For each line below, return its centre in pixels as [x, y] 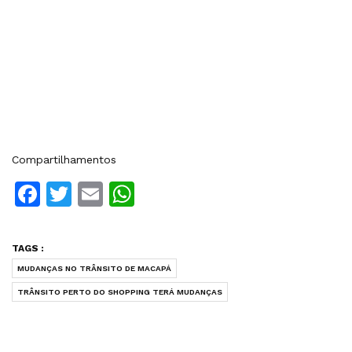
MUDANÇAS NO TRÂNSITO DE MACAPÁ [94, 269]
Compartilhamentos [64, 160]
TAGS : [28, 249]
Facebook [98, 194]
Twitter [114, 194]
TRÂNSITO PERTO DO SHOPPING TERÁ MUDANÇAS [120, 292]
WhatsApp [197, 194]
